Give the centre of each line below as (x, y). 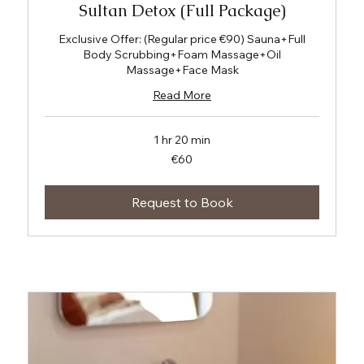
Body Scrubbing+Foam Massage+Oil (182, 55)
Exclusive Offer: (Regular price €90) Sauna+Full (182, 39)
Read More (182, 95)
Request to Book (182, 203)
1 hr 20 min (182, 140)
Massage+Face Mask (182, 70)
